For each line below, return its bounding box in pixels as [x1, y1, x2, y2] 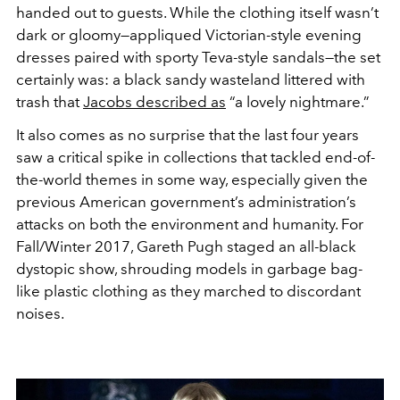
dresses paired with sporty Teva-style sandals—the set [16, 47, 380, 66]
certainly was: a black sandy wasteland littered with [16, 70, 365, 88]
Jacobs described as [83, 92, 226, 111]
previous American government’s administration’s [16, 192, 356, 211]
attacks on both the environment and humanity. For [16, 214, 363, 233]
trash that [16, 92, 83, 111]
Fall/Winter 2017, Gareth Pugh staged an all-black [16, 237, 356, 255]
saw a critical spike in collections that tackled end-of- [16, 147, 375, 166]
